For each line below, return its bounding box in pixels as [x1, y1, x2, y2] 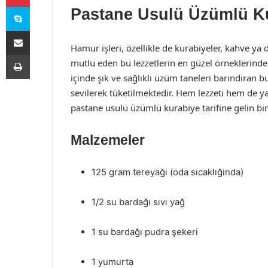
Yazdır [29, 50, 52, 59]
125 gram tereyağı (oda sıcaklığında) [92, 166, 243, 178]
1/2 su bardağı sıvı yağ [92, 196, 185, 208]
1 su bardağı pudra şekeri [92, 226, 198, 237]
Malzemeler [71, 132, 145, 148]
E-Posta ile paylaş [29, 26, 53, 35]
